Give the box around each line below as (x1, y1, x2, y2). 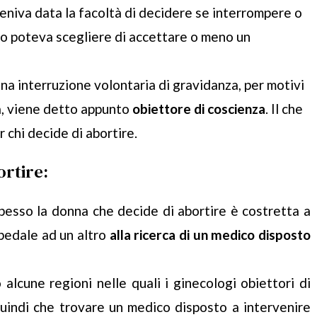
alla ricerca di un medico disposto (106, 226, 311, 243)
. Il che (265, 100, 303, 117)
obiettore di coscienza (129, 100, 265, 117)
